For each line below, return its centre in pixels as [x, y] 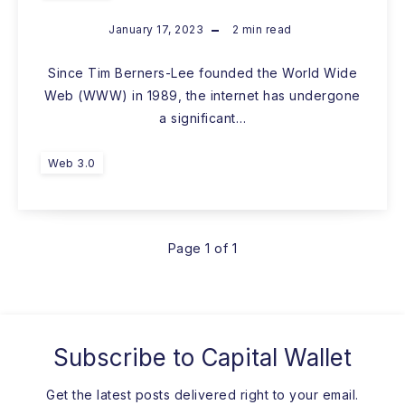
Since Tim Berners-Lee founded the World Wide [202, 73]
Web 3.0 [72, 164]
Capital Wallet [285, 358]
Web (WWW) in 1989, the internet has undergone [202, 96]
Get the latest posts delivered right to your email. [202, 395]
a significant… [202, 118]
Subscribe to [127, 358]
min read [265, 30]
